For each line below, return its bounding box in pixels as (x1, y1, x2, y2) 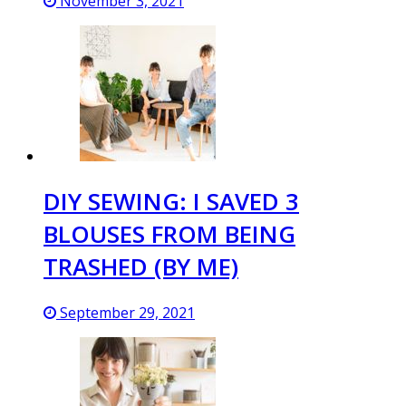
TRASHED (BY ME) (43, 250, 238, 284)
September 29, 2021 (56, 302, 195, 323)
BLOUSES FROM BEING (43, 217, 295, 251)
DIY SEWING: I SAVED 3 (43, 185, 299, 218)
